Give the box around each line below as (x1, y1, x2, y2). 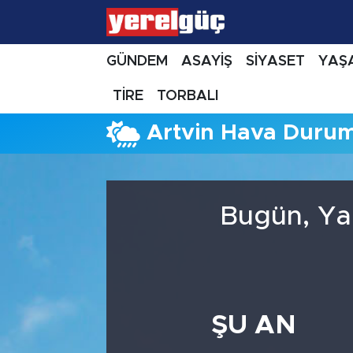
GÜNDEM (106, 54, 168, 69)
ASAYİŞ (180, 54, 232, 69)
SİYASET (245, 54, 305, 69)
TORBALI (157, 88, 219, 103)
